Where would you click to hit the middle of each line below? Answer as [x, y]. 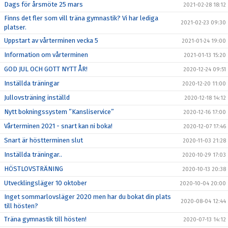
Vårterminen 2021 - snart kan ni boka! [58, 126]
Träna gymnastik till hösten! [45, 219]
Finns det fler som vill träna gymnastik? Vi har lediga [81, 18]
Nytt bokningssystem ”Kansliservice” [59, 112]
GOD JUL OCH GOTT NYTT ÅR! [46, 69]
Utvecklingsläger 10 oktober [46, 183]
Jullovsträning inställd [37, 97]
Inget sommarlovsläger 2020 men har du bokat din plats [88, 197]
